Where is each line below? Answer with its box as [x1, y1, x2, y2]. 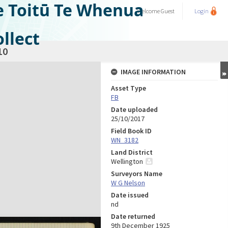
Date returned [111, 212, 155, 221]
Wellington [111, 157, 143, 166]
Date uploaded [111, 105, 158, 114]
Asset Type [111, 83, 146, 93]
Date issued [111, 190, 149, 199]
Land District [111, 148, 153, 157]
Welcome [137, 7, 161, 15]
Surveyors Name [111, 169, 162, 178]
